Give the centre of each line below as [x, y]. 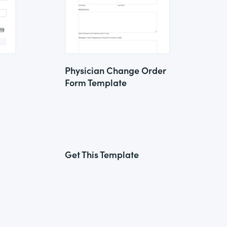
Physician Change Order [116, 70]
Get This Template [102, 154]
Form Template [96, 82]
